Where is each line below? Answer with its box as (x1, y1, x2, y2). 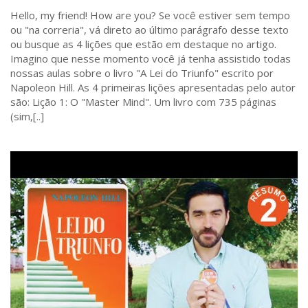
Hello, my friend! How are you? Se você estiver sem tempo (10, 8, 290, 22)
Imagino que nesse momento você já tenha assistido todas (10, 51, 291, 65)
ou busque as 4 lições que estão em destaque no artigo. (10, 36, 276, 51)
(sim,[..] (10, 109, 44, 123)
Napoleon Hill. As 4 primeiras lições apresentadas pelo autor (10, 80, 296, 94)
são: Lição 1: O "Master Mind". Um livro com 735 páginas (10, 94, 276, 109)
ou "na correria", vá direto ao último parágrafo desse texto (10, 22, 289, 36)
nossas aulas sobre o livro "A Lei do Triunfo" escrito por (10, 65, 274, 80)
